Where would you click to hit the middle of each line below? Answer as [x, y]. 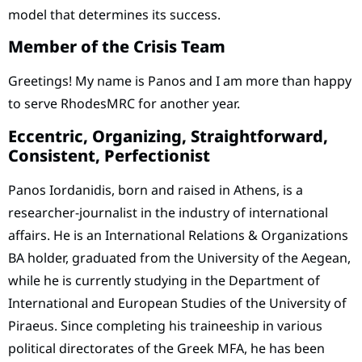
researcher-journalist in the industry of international [168, 212]
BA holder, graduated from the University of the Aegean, [179, 257]
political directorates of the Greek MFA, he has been [166, 348]
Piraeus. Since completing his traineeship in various [165, 325]
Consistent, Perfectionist [109, 155]
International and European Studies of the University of [177, 303]
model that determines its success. [114, 14]
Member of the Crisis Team [117, 47]
